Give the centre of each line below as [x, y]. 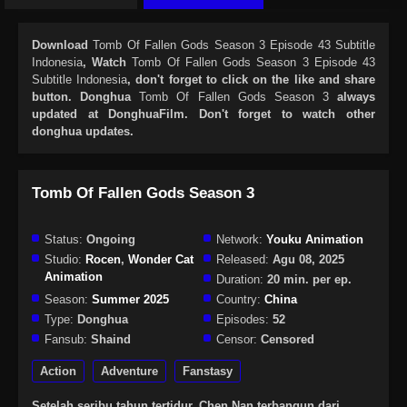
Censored [286, 340]
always [352, 97]
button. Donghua [86, 97]
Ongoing [109, 240]
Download [63, 45]
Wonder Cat [161, 260]
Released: [243, 260]
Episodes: [243, 320]
